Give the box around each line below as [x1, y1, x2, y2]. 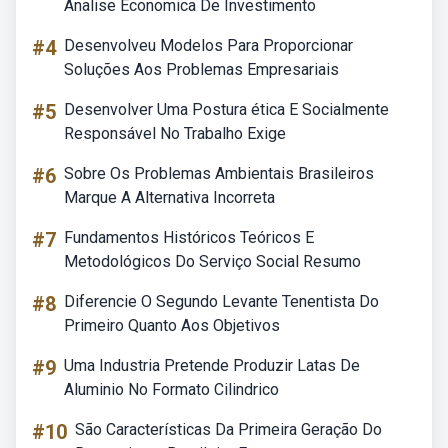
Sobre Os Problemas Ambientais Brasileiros [64, 164, 374, 183]
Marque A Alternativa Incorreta [64, 188, 275, 207]
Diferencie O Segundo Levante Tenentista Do [64, 292, 379, 311]
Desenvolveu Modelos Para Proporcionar [64, 36, 353, 55]
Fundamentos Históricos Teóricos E [64, 228, 314, 247]
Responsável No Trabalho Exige [64, 124, 286, 143]
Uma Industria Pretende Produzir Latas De [64, 356, 360, 375]
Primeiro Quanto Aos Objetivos [64, 316, 280, 335]
